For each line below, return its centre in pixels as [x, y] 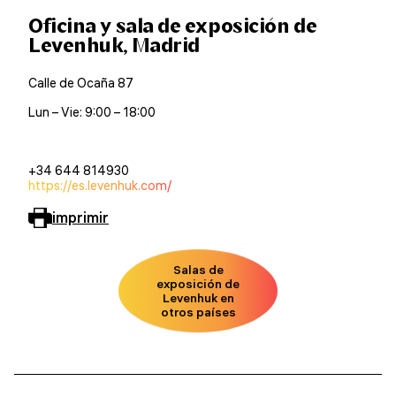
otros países [198, 312]
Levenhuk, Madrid [114, 45]
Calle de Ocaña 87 [81, 83]
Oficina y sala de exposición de [173, 26]
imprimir [80, 217]
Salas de [198, 270]
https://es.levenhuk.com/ [100, 186]
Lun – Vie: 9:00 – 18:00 [92, 112]
